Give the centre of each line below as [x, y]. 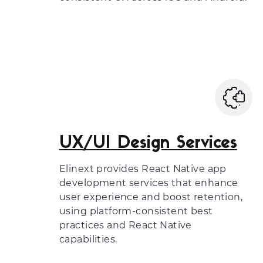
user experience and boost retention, [151, 197]
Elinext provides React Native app [143, 169]
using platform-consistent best [136, 211]
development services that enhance [149, 183]
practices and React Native [126, 225]
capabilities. [88, 239]
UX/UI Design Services [148, 144]
